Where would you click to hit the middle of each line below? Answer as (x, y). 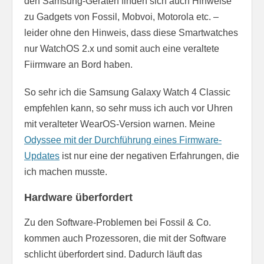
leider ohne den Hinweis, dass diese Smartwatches (131, 33)
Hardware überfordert (78, 198)
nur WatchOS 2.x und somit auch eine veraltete (122, 49)
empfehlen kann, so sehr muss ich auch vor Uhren (128, 108)
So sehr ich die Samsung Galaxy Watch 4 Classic (127, 93)
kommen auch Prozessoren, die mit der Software (125, 239)
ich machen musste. (66, 172)
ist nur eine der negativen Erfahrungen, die (149, 156)
